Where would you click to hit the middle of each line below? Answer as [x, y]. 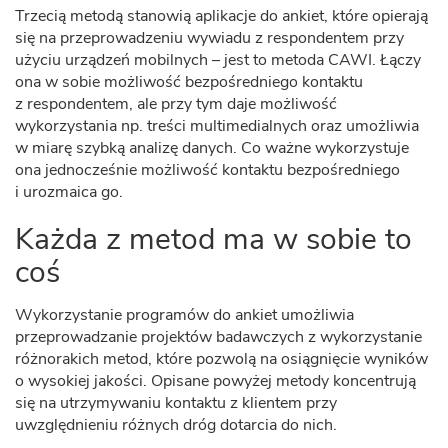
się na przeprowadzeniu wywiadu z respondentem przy [209, 38]
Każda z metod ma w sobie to [213, 239]
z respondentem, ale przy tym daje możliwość [176, 104]
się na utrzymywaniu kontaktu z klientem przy [176, 403]
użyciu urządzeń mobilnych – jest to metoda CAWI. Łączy [218, 60]
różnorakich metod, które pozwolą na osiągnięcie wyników [221, 359]
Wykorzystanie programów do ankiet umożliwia [184, 315]
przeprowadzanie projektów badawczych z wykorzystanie [218, 337]
